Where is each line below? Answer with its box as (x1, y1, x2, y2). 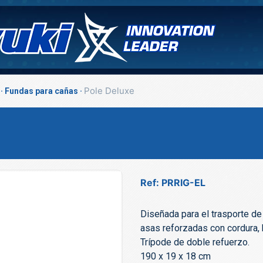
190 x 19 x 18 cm (140, 251, 211, 262)
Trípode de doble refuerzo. (140, 237, 249, 248)
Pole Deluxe (84, 85, 134, 96)
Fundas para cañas (5, 86, 78, 96)
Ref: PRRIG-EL (140, 177, 205, 188)
